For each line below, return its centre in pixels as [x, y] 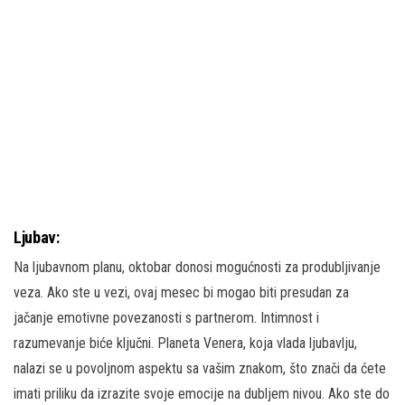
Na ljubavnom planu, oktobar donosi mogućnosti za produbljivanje [197, 267]
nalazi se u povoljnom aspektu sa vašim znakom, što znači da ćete [200, 368]
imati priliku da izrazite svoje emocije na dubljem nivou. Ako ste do [202, 393]
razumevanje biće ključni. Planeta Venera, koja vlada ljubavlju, [185, 343]
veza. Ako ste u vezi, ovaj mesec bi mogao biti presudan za [181, 292]
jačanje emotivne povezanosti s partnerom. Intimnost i [166, 317]
